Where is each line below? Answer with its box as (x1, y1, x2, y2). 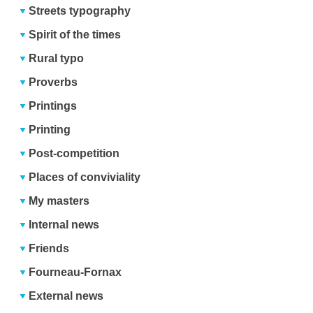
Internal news (29, 218, 100, 231)
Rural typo (29, 52, 85, 64)
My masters (29, 194, 90, 207)
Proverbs (29, 75, 78, 88)
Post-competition (29, 147, 120, 159)
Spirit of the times (29, 28, 122, 41)
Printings (29, 99, 78, 112)
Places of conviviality (29, 170, 141, 183)
